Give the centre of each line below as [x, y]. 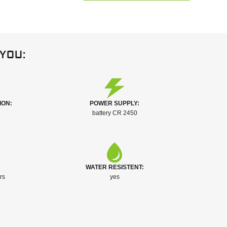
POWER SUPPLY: [115, 103]
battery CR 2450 [115, 113]
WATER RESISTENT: [115, 167]
